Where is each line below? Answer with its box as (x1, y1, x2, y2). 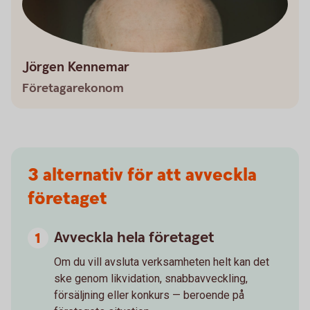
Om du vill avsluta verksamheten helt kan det (54, 255, 269, 268)
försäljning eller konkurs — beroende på (54, 289, 244, 302)
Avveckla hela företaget (54, 228, 215, 248)
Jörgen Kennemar (22, 59, 129, 76)
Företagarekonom (22, 80, 124, 96)
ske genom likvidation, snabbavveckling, (54, 272, 248, 285)
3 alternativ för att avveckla (28, 163, 257, 188)
